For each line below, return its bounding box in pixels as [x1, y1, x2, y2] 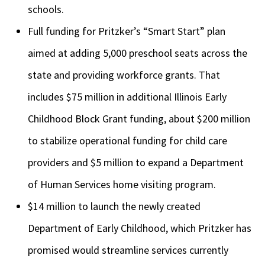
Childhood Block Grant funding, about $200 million [28, 112, 250, 126]
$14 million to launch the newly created [28, 199, 201, 214]
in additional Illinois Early [117, 90, 227, 104]
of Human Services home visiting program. [28, 177, 218, 192]
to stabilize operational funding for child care [28, 134, 227, 148]
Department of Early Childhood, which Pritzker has [28, 221, 251, 235]
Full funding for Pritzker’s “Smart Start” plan [28, 24, 225, 38]
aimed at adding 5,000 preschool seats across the [28, 46, 247, 60]
